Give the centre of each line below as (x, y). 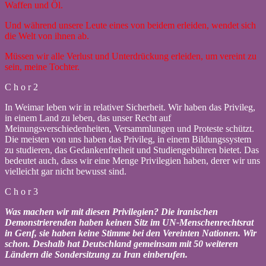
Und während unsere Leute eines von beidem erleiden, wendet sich (130, 25)
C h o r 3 (21, 191)
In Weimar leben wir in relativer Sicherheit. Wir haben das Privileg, (130, 107)
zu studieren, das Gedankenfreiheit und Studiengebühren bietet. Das (132, 150)
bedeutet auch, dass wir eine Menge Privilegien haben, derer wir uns (132, 160)
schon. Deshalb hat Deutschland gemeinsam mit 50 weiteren (121, 243)
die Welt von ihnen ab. (48, 36)
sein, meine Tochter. (42, 66)
